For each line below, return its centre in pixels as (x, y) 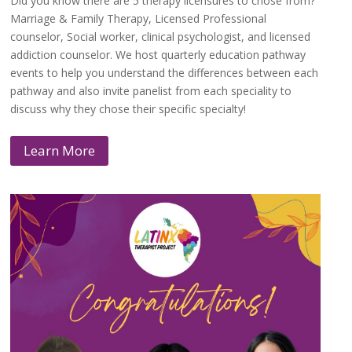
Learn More (60, 151)
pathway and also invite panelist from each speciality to (151, 90)
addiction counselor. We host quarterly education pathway (158, 54)
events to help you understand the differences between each (165, 72)
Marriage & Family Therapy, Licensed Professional (139, 18)
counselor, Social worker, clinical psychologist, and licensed (161, 36)
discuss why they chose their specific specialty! (128, 108)
